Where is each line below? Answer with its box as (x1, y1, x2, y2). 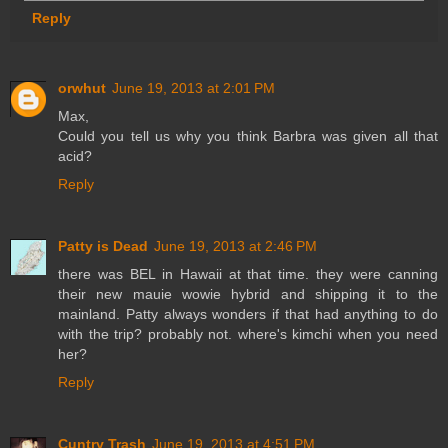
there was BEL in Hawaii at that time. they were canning (58, 265, 438, 282)
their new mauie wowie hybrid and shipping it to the (58, 285, 438, 302)
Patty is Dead (58, 237, 148, 254)
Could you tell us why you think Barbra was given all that (58, 127, 438, 144)
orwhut (58, 79, 106, 96)
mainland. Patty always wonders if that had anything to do (58, 305, 438, 322)
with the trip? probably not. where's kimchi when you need (58, 325, 438, 342)
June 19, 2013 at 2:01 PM (112, 79, 275, 96)
